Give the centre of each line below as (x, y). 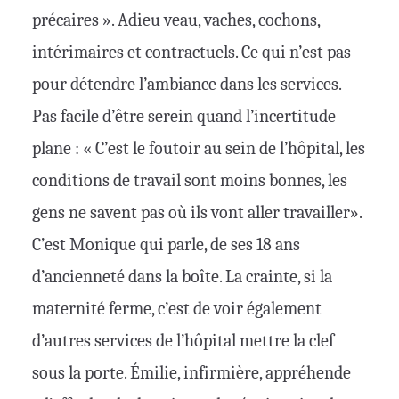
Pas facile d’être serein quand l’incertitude (184, 117)
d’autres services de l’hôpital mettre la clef (183, 341)
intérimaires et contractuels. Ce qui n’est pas (191, 53)
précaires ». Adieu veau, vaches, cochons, (176, 20)
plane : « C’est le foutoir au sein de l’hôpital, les (199, 149)
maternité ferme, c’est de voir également (177, 309)
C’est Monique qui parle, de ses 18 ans (166, 245)
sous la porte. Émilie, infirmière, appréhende (191, 373)
